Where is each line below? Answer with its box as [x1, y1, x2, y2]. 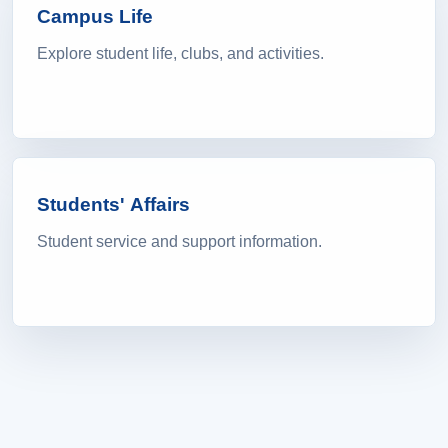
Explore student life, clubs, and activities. [37, 38, 324, 73]
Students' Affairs [37, 186, 190, 227]
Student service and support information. [37, 226, 322, 261]
